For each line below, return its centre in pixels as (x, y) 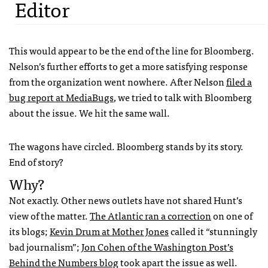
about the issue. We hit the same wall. (89, 112)
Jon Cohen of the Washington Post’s (157, 246)
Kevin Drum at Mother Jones (109, 231)
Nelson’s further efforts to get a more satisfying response (128, 66)
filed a (239, 81)
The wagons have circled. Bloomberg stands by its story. (126, 146)
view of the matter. (49, 215)
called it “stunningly (213, 231)
